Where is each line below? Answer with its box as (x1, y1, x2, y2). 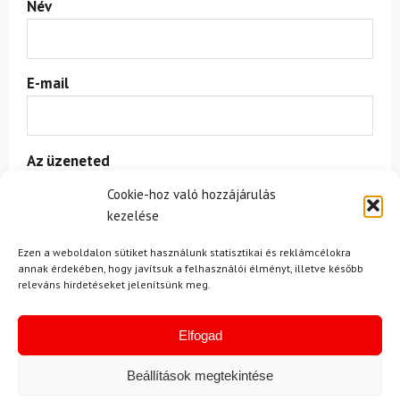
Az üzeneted (27, 150, 110, 171)
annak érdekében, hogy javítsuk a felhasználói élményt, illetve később (18, 262, 363, 275)
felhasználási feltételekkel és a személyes (116, 309, 346, 326)
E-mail (27, 73, 69, 94)
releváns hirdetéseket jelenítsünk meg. (18, 278, 211, 291)
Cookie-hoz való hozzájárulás (107, 186, 276, 203)
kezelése (107, 207, 159, 224)
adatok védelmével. (40, 329, 147, 346)
